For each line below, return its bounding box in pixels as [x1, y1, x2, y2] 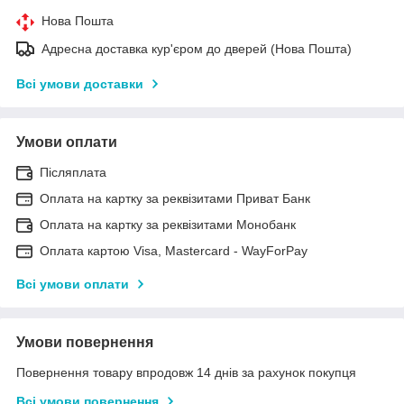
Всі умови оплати [16, 276, 129, 291]
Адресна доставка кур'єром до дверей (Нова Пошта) [41, 41, 352, 56]
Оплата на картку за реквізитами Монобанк [40, 216, 296, 232]
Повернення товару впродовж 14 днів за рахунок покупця [16, 364, 356, 380]
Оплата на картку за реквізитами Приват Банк [40, 190, 310, 206]
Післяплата [40, 164, 106, 179]
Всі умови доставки [16, 76, 143, 91]
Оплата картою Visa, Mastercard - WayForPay [40, 243, 308, 258]
